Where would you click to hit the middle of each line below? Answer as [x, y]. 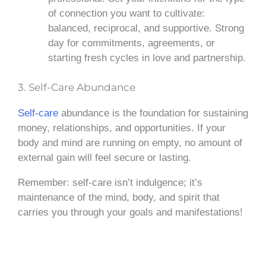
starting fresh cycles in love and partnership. [147, 58]
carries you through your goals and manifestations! [130, 213]
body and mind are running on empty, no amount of [130, 143]
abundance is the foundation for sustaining [155, 113]
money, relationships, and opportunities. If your [122, 128]
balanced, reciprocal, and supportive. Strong [146, 28]
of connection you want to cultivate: [126, 13]
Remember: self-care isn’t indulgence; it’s [110, 183]
